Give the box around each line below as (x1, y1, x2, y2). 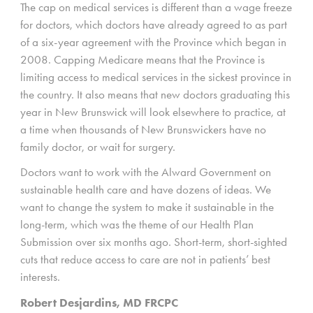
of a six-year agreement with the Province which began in (20, 35, 286, 50)
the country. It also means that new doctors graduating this (20, 87, 290, 102)
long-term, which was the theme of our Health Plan (20, 217, 254, 232)
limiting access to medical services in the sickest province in (20, 70, 291, 85)
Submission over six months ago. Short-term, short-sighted (20, 235, 287, 249)
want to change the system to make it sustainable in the (20, 200, 274, 214)
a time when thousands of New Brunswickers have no (20, 122, 266, 137)
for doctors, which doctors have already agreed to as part (20, 17, 287, 32)
